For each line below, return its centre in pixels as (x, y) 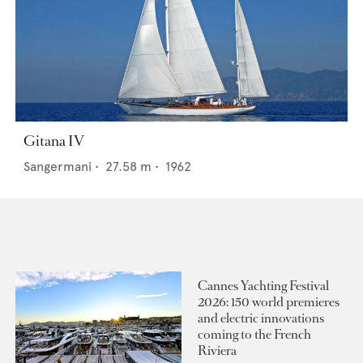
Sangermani (58, 167)
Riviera (217, 350)
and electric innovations (261, 318)
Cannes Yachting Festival (263, 285)
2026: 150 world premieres (269, 301)
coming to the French (254, 334)
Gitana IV (54, 141)
